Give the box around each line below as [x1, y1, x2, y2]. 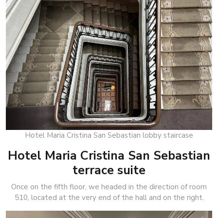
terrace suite [73, 161, 145, 179]
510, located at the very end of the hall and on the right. [14, 192, 204, 202]
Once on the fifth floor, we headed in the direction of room [11, 182, 207, 192]
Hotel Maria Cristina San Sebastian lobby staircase [25, 130, 193, 140]
